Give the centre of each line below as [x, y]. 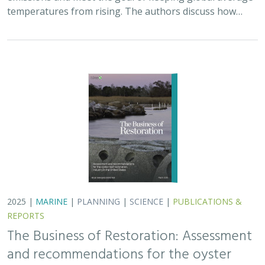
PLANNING [98, 197]
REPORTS [26, 211]
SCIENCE [146, 197]
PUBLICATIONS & [207, 197]
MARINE [51, 197]
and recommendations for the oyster [119, 251]
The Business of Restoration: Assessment [130, 232]
